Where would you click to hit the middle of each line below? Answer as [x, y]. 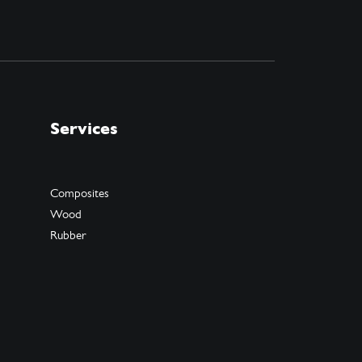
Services [84, 129]
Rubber [68, 235]
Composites [80, 193]
